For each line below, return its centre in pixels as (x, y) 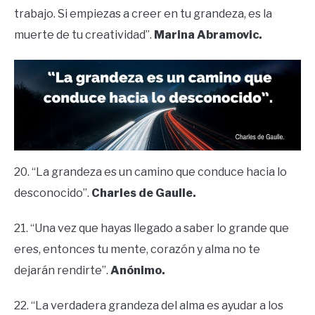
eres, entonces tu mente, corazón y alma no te (137, 249)
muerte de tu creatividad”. (84, 34)
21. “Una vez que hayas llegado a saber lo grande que (152, 228)
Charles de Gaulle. (144, 193)
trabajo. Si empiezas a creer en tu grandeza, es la (143, 13)
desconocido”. (53, 193)
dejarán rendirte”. (62, 270)
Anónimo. (138, 270)
